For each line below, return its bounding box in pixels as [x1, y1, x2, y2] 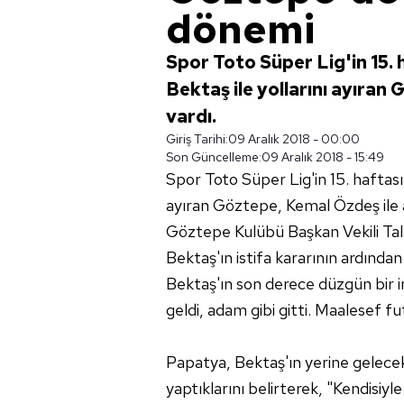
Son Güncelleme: [166, 149, 262, 165]
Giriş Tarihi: [166, 131, 228, 147]
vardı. [166, 105, 216, 128]
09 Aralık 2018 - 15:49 [262, 149, 384, 165]
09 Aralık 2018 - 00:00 [228, 131, 360, 147]
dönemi [166, 3, 315, 55]
